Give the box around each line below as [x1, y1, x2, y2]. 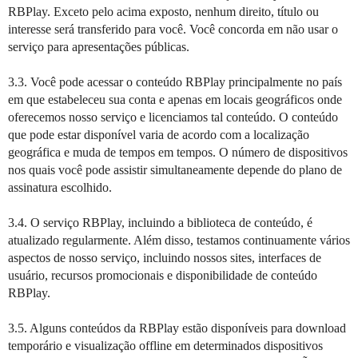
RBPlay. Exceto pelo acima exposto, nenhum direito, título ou [8, 5, 319, 18]
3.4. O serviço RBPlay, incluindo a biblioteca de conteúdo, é [8, 216, 312, 229]
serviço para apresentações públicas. [8, 40, 189, 54]
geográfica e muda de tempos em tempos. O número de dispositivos [8, 145, 348, 159]
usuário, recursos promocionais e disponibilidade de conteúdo [8, 268, 317, 282]
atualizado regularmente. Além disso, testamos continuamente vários [8, 233, 350, 247]
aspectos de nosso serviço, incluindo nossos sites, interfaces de [8, 251, 321, 265]
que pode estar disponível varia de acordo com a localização [8, 128, 309, 141]
